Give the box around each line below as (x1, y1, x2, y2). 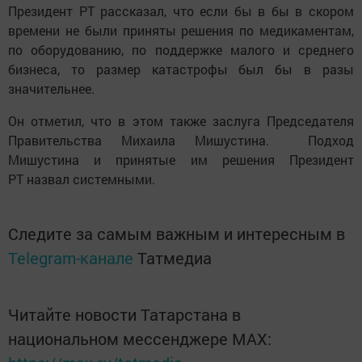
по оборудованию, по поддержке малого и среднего (8, 41, 354, 58)
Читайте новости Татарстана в (8, 304, 241, 325)
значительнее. (8, 80, 95, 97)
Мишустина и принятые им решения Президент (8, 151, 354, 168)
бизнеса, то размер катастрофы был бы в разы (8, 61, 354, 78)
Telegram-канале (8, 247, 133, 268)
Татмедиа (137, 247, 212, 268)
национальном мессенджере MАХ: (8, 328, 271, 349)
